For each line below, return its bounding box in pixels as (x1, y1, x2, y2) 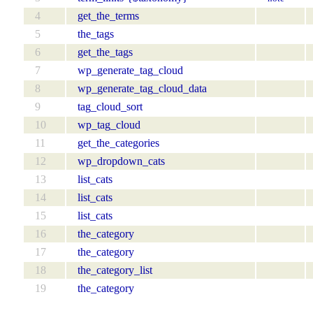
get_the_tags (78, 45, 133, 58)
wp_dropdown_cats (78, 154, 165, 167)
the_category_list (78, 263, 152, 276)
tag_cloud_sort (78, 100, 143, 112)
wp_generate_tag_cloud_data (78, 82, 207, 94)
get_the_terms (78, 9, 139, 22)
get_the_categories (78, 136, 159, 149)
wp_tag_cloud (78, 118, 140, 131)
